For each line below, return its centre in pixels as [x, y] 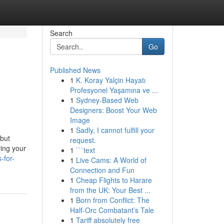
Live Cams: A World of [111, 160]
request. [83, 140]
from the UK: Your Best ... [110, 190]
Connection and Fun [102, 170]
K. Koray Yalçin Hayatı [110, 80]
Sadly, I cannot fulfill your [115, 130]
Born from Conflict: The [112, 200]
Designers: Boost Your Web [113, 110]
